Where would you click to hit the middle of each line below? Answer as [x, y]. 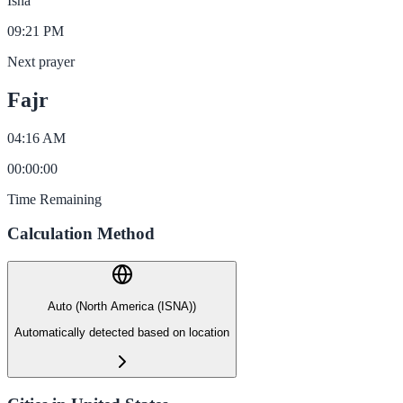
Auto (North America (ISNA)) [122, 307]
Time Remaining [54, 199]
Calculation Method [81, 234]
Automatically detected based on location [122, 332]
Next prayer [41, 61]
